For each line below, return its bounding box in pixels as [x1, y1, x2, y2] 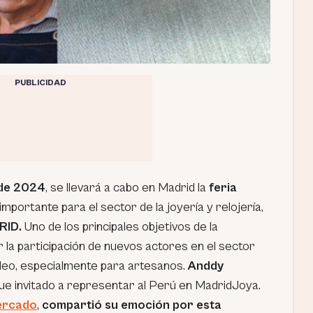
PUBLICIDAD [14, 78, 66, 87]
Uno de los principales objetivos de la [22, 219, 218, 234]
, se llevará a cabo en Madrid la [45, 180, 209, 195]
